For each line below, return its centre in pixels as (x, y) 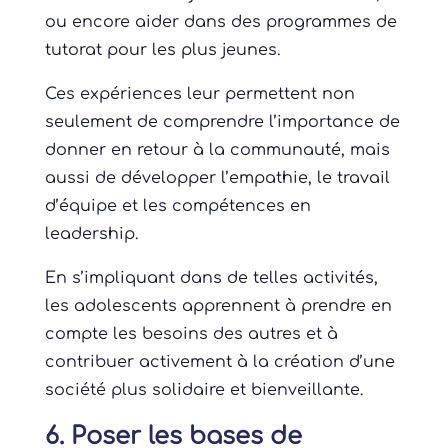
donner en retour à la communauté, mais (217, 150)
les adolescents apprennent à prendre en (218, 306)
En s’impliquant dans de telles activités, (211, 278)
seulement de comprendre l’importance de (222, 122)
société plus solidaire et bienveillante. (203, 390)
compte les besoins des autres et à (191, 334)
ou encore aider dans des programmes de (220, 22)
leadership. (91, 234)
